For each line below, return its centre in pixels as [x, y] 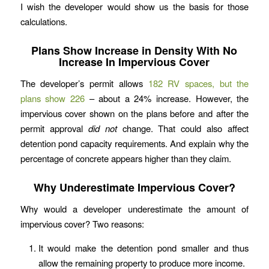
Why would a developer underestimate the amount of [134, 208]
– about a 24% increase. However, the [167, 98]
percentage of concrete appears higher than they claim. [125, 158]
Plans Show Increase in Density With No [134, 51]
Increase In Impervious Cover [134, 62]
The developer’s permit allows [84, 83]
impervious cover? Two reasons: [82, 223]
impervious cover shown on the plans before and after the [134, 113]
